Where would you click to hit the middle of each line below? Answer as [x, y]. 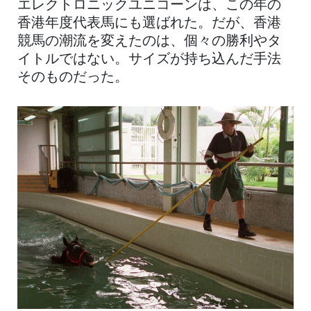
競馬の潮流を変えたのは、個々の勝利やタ [149, 42]
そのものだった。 [73, 78]
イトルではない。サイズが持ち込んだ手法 [149, 60]
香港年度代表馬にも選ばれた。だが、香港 [149, 24]
